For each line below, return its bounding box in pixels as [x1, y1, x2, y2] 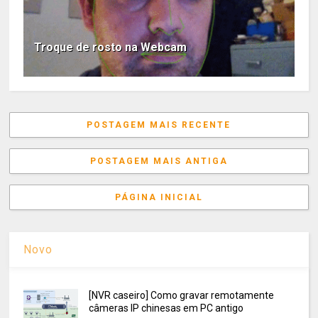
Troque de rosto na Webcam [34, 40, 187, 55]
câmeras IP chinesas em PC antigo [88, 302, 243, 314]
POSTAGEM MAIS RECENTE [87, 120, 231, 131]
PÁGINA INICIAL [114, 192, 203, 203]
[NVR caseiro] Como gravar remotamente [88, 289, 274, 301]
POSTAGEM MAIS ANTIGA [89, 156, 228, 167]
